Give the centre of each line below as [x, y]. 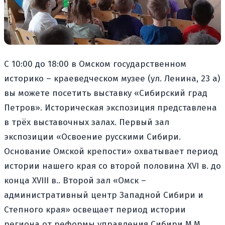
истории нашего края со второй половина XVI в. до [113, 166]
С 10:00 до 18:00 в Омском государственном [95, 64]
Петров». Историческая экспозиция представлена [110, 107]
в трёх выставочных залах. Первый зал [87, 122]
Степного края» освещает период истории [95, 209]
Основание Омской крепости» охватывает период [111, 151]
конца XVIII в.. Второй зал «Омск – [75, 180]
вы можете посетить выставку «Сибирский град [106, 93]
